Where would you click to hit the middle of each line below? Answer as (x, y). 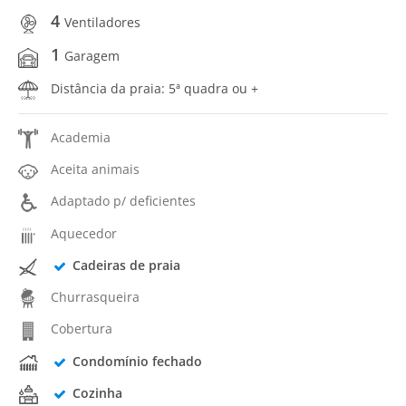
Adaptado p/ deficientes (123, 201)
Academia (81, 137)
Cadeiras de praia (126, 265)
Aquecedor (84, 233)
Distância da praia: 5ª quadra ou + (155, 88)
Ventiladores (102, 22)
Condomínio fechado (137, 361)
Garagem (92, 56)
